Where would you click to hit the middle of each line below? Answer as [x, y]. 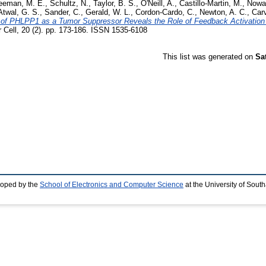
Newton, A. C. [223, 12]
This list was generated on [209, 56]
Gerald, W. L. [108, 12]
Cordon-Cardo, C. [165, 12]
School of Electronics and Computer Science [112, 185]
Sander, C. [63, 12]
